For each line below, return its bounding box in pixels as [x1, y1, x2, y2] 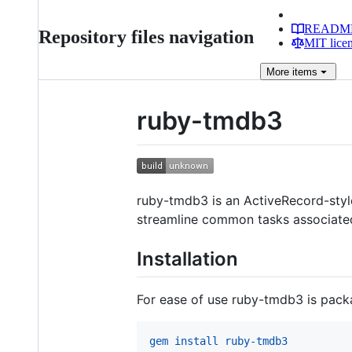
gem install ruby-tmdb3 [149, 334, 288, 347]
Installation [137, 247, 238, 270]
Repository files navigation [38, 27, 254, 47]
